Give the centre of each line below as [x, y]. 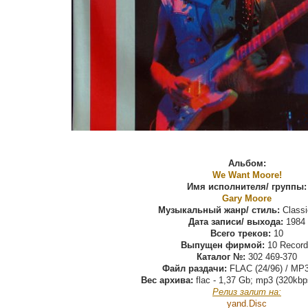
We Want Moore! [247, 175]
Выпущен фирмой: [223, 245]
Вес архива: [167, 280]
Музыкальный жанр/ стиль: [219, 210]
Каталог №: [221, 257]
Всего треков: [241, 234]
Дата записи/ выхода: [236, 222]
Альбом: [247, 164]
